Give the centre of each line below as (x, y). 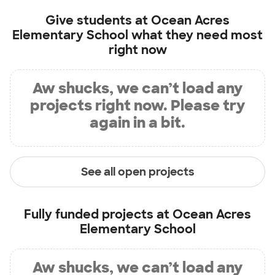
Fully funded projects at (98, 215)
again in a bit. (137, 123)
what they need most (196, 35)
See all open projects (137, 172)
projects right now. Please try (137, 106)
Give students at (98, 21)
